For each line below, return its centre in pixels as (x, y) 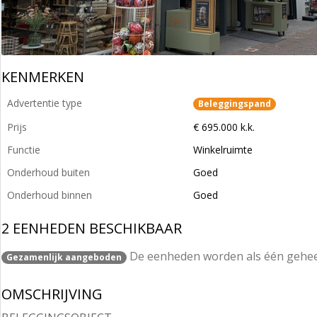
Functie (24, 150)
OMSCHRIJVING (52, 294)
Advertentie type (45, 103)
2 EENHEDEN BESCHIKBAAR (92, 228)
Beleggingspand (235, 104)
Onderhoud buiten (48, 172)
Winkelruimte (223, 150)
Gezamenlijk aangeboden (64, 257)
